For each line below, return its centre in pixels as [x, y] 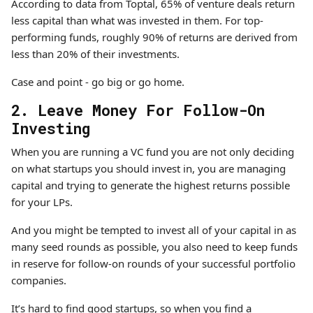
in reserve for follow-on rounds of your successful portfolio [153, 263]
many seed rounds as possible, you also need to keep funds [154, 247]
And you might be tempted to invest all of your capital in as [154, 230]
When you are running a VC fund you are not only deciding [153, 152]
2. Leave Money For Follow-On [138, 110]
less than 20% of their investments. [97, 54]
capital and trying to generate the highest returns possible [151, 185]
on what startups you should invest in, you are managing [148, 168]
